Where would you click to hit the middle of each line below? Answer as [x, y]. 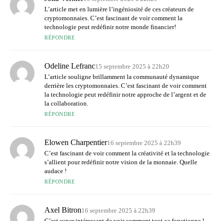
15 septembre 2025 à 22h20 [132, 66]
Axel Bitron [63, 210]
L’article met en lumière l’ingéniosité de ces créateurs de [119, 9]
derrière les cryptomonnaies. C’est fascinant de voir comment [126, 85]
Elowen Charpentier [76, 142]
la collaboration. [66, 103]
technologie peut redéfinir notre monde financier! [110, 27]
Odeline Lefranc [70, 66]
